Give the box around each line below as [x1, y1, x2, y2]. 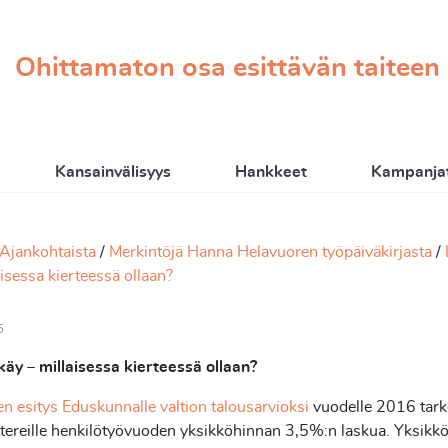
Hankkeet [235, 164, 308, 180]
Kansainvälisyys [55, 164, 172, 180]
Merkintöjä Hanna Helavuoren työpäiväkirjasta [109, 244, 432, 260]
